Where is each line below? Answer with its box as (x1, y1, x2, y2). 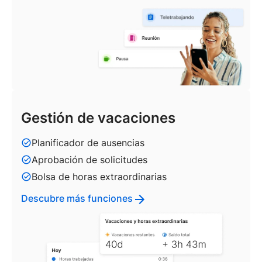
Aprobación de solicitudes (32, 153, 147, 166)
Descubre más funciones (21, 192, 133, 204)
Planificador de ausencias (32, 136, 144, 149)
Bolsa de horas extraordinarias (32, 170, 167, 182)
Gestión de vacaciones (21, 109, 175, 126)
